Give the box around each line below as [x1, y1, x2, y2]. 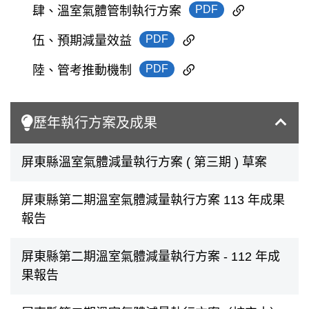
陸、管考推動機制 [32, 63, 132, 77]
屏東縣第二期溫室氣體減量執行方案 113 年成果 [21, 192, 285, 207]
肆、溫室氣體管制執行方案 [32, 3, 181, 18]
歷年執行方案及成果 [33, 114, 157, 130]
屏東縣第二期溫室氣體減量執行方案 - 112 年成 [21, 249, 280, 263]
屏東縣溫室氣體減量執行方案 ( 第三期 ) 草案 [21, 154, 267, 169]
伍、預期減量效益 [32, 33, 132, 48]
